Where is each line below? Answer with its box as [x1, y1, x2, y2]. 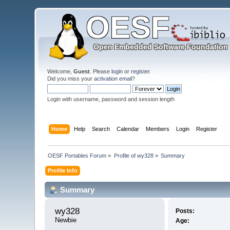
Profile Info [48, 167, 78, 174]
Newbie [55, 216, 77, 224]
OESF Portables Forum [48, 152, 107, 159]
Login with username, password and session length [47, 96, 175, 102]
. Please [90, 68, 112, 74]
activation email [94, 75, 132, 82]
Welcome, [47, 68, 74, 74]
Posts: [175, 207, 195, 215]
